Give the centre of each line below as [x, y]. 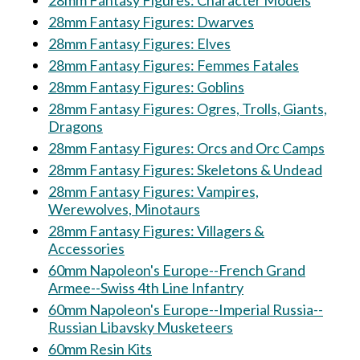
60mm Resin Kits [100, 349]
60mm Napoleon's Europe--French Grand [177, 270]
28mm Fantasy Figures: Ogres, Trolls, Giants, [188, 108]
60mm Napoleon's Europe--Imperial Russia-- [186, 309]
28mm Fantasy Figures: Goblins [146, 87]
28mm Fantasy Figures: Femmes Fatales [174, 65]
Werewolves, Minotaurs [124, 209]
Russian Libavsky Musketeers [141, 327]
